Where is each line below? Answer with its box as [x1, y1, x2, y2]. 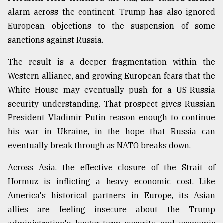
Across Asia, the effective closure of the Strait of [8, 162, 215, 173]
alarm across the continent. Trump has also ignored [8, 7, 215, 17]
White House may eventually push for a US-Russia [8, 85, 215, 95]
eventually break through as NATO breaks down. [8, 140, 191, 151]
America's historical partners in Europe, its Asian [8, 190, 215, 201]
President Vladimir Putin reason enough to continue [8, 112, 215, 123]
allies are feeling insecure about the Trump [8, 204, 215, 215]
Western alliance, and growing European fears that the [8, 71, 215, 81]
